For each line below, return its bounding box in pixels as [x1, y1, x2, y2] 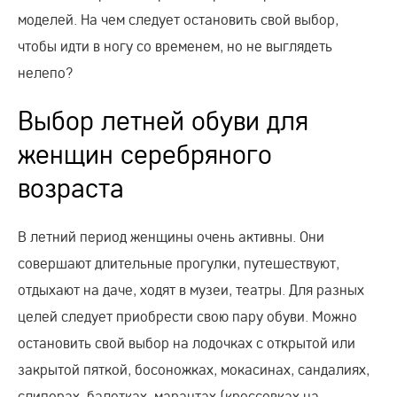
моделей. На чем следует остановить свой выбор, [18, 9, 339, 28]
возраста [18, 170, 124, 206]
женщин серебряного [18, 136, 272, 172]
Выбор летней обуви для [18, 103, 308, 138]
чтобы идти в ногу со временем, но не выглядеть [18, 35, 332, 55]
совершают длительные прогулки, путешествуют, [18, 253, 339, 272]
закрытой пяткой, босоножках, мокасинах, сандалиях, [18, 359, 370, 378]
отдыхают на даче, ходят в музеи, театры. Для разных [18, 279, 364, 299]
